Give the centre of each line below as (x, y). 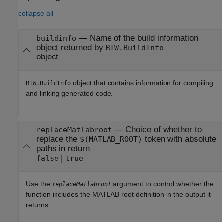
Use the (39, 184)
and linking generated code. (69, 93)
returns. (38, 205)
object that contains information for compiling (142, 83)
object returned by (71, 47)
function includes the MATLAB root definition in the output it (118, 194)
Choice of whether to (163, 129)
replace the (58, 139)
